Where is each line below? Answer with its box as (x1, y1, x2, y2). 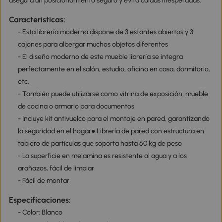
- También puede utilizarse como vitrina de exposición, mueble (17, 90, 208, 99)
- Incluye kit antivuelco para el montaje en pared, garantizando (17, 114, 210, 123)
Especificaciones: (8, 195, 71, 205)
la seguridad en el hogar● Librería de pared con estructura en (17, 127, 204, 136)
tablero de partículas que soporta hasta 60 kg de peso (17, 139, 182, 148)
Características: (8, 15, 65, 25)
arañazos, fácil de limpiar (17, 164, 94, 173)
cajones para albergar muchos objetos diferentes (17, 40, 168, 49)
